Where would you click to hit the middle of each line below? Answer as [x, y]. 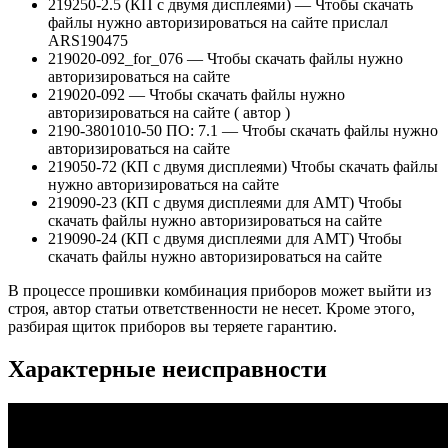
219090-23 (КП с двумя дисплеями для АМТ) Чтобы [225, 203]
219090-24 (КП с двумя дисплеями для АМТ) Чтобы [225, 239]
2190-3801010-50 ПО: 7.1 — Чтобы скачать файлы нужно [243, 131]
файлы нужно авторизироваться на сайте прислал [218, 23]
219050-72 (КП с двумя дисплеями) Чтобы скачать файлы [243, 167]
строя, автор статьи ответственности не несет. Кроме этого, [211, 309]
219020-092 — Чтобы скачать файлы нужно [196, 95]
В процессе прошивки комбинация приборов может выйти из [219, 291]
